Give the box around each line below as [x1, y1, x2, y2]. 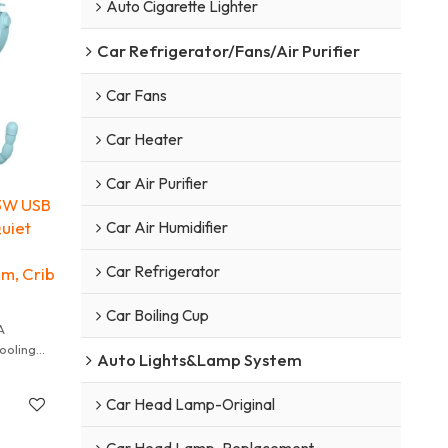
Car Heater [105, 129, 183, 149]
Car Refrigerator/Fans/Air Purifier [96, 39, 360, 61]
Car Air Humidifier [105, 217, 228, 237]
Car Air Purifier [105, 173, 208, 193]
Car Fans [105, 85, 167, 105]
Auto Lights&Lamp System [96, 348, 302, 370]
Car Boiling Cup [105, 305, 209, 325]
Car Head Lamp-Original [105, 394, 275, 414]
